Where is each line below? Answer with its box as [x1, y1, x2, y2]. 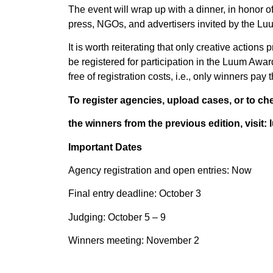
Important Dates [68, 141, 142, 152]
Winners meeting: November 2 [68, 235, 199, 246]
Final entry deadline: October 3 [68, 188, 201, 199]
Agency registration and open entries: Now [68, 165, 252, 175]
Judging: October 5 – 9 [68, 211, 166, 222]
